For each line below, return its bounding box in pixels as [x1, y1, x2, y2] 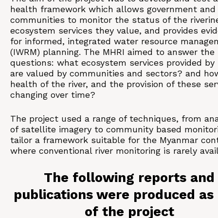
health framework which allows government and [10, 4, 216, 14]
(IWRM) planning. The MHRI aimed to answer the [10, 47, 215, 57]
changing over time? [10, 90, 95, 100]
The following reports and [44, 170, 215, 185]
